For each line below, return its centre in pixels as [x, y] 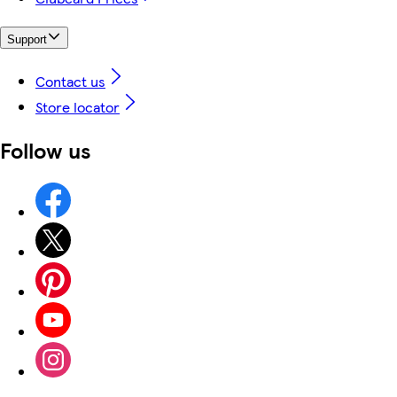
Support [27, 40]
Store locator [78, 106]
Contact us [70, 81]
